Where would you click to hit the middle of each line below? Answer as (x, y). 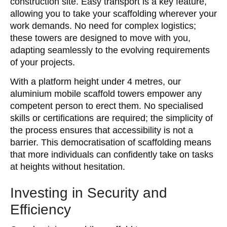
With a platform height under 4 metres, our (96, 81)
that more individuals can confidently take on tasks (112, 154)
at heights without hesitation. (68, 166)
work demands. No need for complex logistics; (103, 26)
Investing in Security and (89, 193)
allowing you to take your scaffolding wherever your (113, 13)
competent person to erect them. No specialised (107, 106)
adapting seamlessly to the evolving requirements (110, 50)
